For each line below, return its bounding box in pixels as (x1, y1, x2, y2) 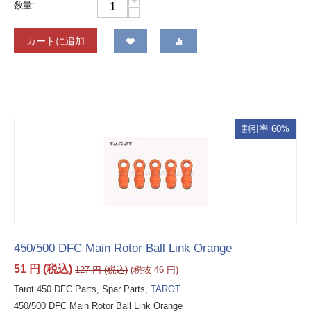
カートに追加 (26, 35, 85, 47)
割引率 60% (242, 124, 289, 135)
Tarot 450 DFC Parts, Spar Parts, (14, 284, 151, 295)
